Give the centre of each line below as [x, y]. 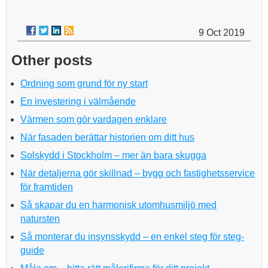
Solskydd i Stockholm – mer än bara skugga [113, 155]
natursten [40, 219]
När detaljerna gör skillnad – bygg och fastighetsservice [138, 173]
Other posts [52, 60]
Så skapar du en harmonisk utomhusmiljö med [118, 205]
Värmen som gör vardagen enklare [94, 119]
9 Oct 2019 [222, 33]
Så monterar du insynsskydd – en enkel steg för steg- [132, 237]
